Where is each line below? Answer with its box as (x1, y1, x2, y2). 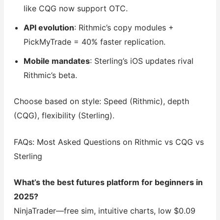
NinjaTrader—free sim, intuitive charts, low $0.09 (13, 206, 195, 216)
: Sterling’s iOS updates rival (89, 55, 193, 66)
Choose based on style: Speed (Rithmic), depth (13, 96, 189, 106)
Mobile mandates (23, 55, 90, 66)
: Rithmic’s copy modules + (74, 22, 174, 32)
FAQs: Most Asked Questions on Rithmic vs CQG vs (13, 137, 204, 147)
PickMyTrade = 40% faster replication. (23, 36, 165, 47)
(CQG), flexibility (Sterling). (13, 110, 114, 120)
